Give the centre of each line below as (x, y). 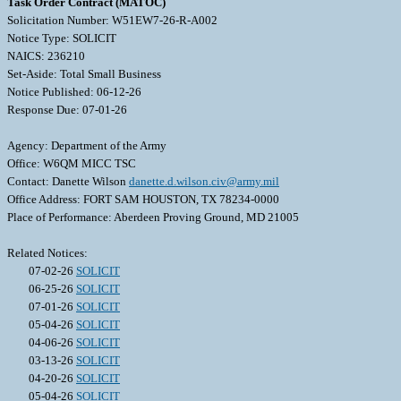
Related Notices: (47, 253)
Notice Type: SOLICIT (62, 38)
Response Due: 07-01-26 (67, 110)
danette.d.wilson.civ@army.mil (204, 182)
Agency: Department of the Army (87, 146)
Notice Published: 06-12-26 (74, 92)
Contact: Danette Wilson (68, 182)
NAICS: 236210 (46, 56)
